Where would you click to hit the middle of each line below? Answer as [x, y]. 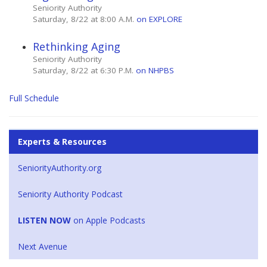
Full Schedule [34, 98]
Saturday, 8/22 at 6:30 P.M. [84, 70]
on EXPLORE [159, 19]
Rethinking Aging [77, 46]
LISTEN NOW [44, 220]
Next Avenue [43, 246]
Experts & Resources [62, 141]
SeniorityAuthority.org [60, 167]
